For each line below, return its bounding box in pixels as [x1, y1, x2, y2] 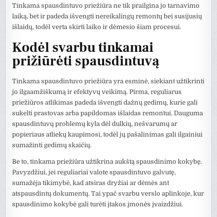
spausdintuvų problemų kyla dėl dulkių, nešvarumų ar [12, 120, 178, 127]
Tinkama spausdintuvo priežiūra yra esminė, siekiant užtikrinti [12, 77, 205, 85]
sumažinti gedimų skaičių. [12, 141, 92, 149]
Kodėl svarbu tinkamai [12, 38, 154, 56]
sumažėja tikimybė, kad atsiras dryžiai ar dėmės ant [12, 179, 170, 186]
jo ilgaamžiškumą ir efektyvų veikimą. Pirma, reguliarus [12, 88, 182, 95]
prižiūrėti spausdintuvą [12, 52, 160, 70]
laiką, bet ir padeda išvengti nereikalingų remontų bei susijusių [12, 13, 202, 20]
